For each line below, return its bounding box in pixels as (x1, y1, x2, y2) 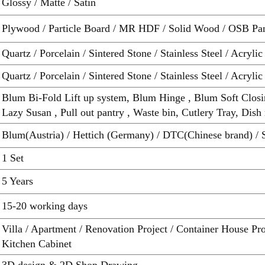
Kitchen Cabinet (2, 237, 72, 250)
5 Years (2, 174, 33, 187)
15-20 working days (2, 199, 88, 212)
